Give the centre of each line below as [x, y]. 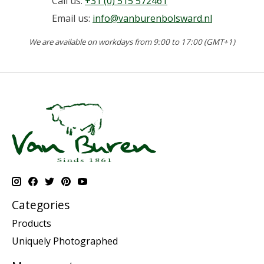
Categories [41, 204]
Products [32, 224]
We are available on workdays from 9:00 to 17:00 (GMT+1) [132, 42]
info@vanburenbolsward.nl [152, 18]
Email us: [72, 18]
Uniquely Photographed [65, 241]
